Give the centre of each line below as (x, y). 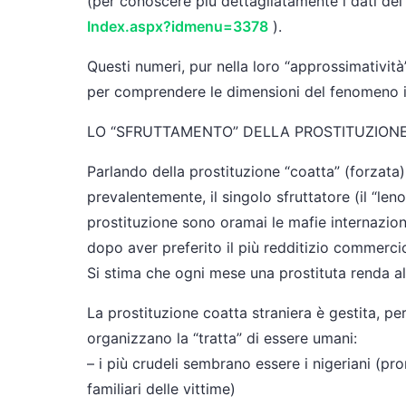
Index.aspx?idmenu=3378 (178, 26)
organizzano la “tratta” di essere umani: (222, 338)
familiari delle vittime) (161, 389)
